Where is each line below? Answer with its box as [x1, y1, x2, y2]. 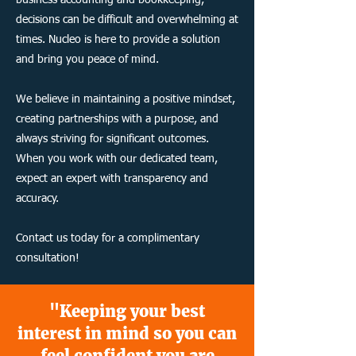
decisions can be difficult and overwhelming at [16, 14, 238, 25]
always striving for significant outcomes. [16, 133, 209, 145]
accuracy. [16, 193, 59, 204]
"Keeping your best [49, 301, 205, 321]
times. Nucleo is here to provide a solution [16, 34, 220, 45]
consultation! [16, 253, 79, 264]
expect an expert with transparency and [16, 173, 208, 184]
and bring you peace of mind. [16, 54, 159, 65]
